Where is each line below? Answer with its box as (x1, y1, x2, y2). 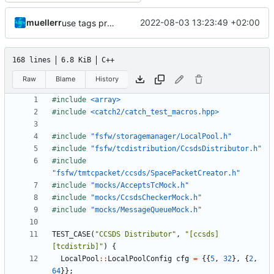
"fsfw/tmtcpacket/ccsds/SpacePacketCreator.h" (52, 169, 240, 178)
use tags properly (107, 17, 114, 28)
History (95, 75, 119, 83)
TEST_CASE (52, 230, 91, 239)
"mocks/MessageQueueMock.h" (91, 206, 202, 215)
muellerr (26, 17, 62, 28)
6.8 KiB (61, 55, 91, 64)
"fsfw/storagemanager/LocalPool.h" (91, 132, 232, 141)
